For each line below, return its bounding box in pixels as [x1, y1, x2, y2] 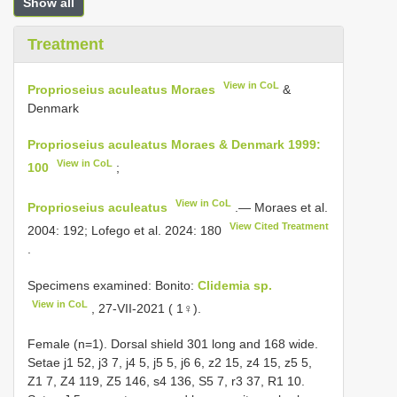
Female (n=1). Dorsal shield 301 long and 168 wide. [27, 337, 318, 352]
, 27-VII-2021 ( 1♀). [88, 300, 202, 315]
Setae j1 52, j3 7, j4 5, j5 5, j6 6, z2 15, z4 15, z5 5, [27, 355, 312, 370]
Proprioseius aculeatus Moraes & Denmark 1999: [27, 136, 321, 152]
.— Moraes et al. [231, 199, 329, 214]
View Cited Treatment [230, 220, 330, 231]
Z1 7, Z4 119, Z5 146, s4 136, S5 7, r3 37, [27, 374, 268, 389]
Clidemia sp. [198, 277, 272, 292]
